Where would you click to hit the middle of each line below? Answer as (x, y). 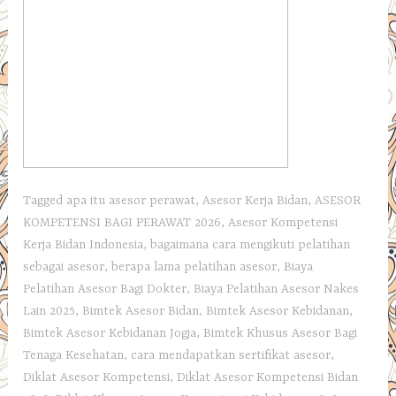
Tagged (45, 201)
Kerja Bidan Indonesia (84, 245)
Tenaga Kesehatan (74, 356)
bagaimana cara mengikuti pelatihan (251, 245)
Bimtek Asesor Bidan (141, 312)
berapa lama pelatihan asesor (194, 267)
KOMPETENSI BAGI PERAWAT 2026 (122, 223)
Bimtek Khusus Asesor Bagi (281, 334)
